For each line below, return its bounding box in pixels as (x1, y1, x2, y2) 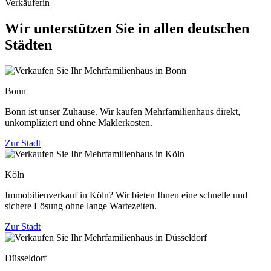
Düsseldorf (5, 252, 47, 263)
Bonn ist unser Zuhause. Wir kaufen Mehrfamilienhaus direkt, (5, 106, 240, 117)
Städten (5, 36, 52, 53)
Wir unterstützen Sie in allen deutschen (5, 20, 249, 36)
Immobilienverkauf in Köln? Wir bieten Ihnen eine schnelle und (5, 189, 247, 200)
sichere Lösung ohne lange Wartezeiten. (5, 200, 157, 211)
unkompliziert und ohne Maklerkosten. (5, 117, 152, 128)
